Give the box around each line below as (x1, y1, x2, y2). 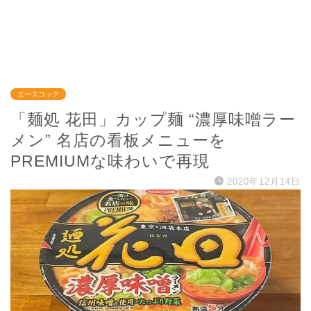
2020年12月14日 (227, 176, 301, 187)
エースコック (17, 90, 59, 99)
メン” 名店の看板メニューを (10, 131, 226, 150)
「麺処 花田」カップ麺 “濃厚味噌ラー (10, 110, 296, 129)
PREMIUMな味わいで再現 (10, 152, 210, 171)
